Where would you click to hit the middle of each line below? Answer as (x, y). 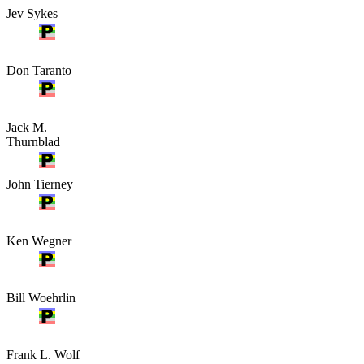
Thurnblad (33, 141)
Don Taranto (39, 70)
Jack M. (27, 127)
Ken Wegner (39, 240)
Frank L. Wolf (43, 354)
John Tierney (40, 184)
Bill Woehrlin (41, 297)
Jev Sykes (32, 13)
